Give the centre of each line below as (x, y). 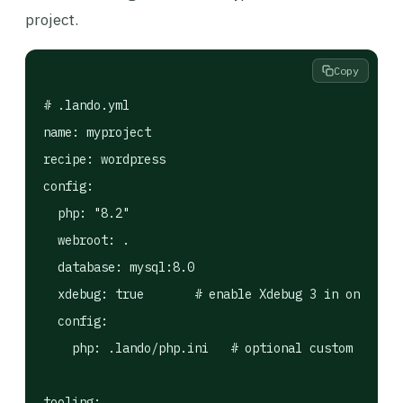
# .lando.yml (86, 105)
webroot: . (86, 240)
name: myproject (97, 132)
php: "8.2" (86, 213)
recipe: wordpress (104, 159)
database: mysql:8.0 (119, 267)
